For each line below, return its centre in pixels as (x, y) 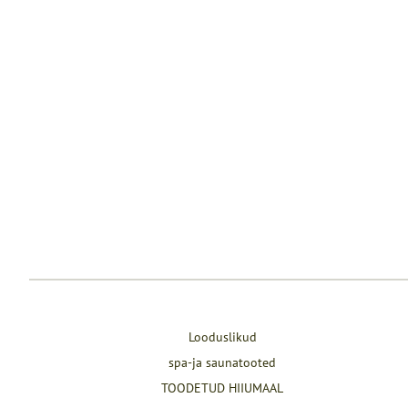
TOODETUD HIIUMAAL (223, 388)
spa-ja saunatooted (223, 362)
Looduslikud (222, 337)
